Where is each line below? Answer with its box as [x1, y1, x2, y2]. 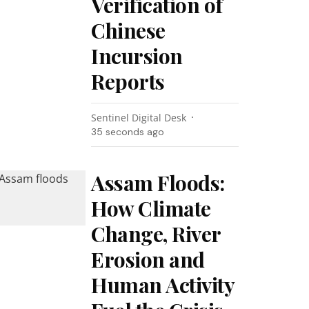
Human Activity [91, 271, 235, 299]
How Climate [91, 195, 211, 222]
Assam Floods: [91, 169, 225, 197]
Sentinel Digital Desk [91, 111, 187, 124]
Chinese [91, 17, 166, 44]
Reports [91, 68, 165, 95]
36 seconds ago [91, 126, 165, 138]
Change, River [91, 220, 221, 248]
